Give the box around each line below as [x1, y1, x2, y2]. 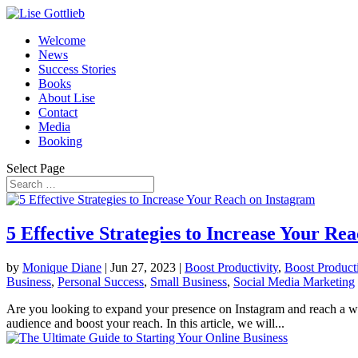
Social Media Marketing [233, 274, 355, 288]
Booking [38, 134, 82, 148]
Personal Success [58, 274, 144, 288]
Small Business [150, 274, 227, 288]
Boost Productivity [185, 260, 278, 274]
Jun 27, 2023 [110, 260, 176, 274]
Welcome [38, 34, 86, 47]
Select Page [6, 161, 65, 175]
